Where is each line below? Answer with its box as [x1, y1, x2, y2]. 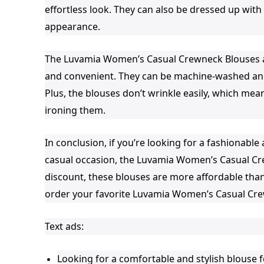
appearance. [45, 19, 100, 33]
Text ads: [45, 219, 84, 233]
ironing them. [45, 103, 105, 117]
